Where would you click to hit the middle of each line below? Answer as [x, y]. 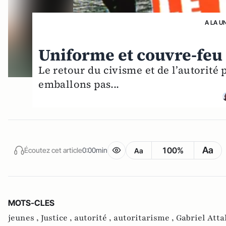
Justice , [58, 218]
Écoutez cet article [53, 150]
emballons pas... [79, 84]
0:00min [95, 150]
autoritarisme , [145, 218]
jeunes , [24, 218]
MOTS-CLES [31, 203]
